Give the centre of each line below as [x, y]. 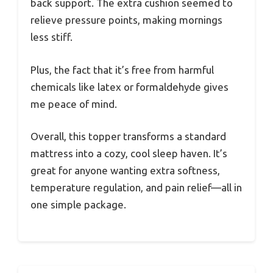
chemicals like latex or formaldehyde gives [129, 87]
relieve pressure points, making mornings [126, 20]
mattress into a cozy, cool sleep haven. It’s [129, 154]
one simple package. [78, 205]
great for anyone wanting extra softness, [125, 171]
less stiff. [51, 37]
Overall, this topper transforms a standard [128, 136]
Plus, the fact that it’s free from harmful [122, 69]
